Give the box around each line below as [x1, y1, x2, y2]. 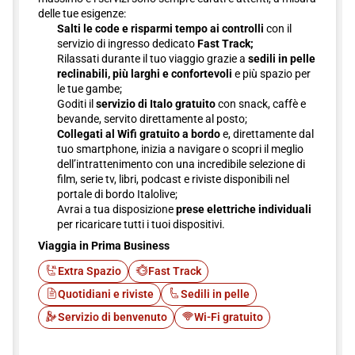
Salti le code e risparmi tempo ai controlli [57, 22, 264, 36]
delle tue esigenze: [38, 7, 126, 21]
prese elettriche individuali [176, 203, 311, 216]
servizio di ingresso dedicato [57, 37, 197, 51]
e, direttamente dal [220, 128, 314, 141]
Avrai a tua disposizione [57, 203, 176, 216]
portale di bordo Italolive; [57, 188, 177, 201]
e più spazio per [232, 67, 311, 81]
